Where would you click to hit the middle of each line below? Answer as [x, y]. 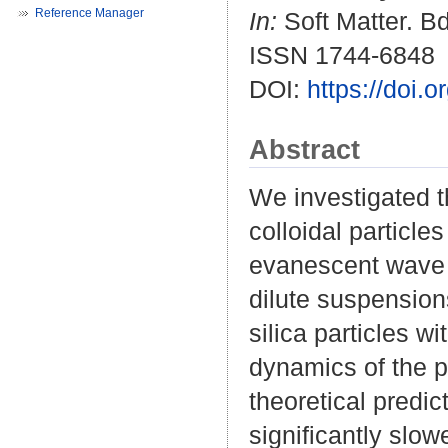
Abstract [304, 150]
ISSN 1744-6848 [342, 55]
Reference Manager [89, 13]
